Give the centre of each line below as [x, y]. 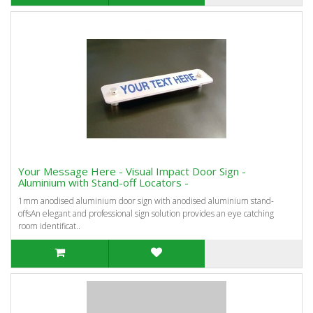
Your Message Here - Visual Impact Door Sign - [132, 171]
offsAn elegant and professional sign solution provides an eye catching [146, 213]
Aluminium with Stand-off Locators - [103, 182]
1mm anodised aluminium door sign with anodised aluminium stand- [146, 201]
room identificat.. [49, 226]
